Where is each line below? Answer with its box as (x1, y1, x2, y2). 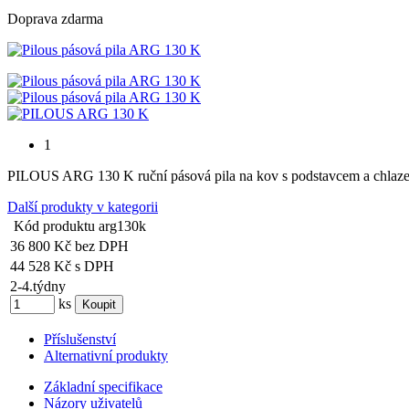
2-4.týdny (10, 278, 66, 295)
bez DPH (71, 238, 129, 255)
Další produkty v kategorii (7, 199, 158, 215)
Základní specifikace (44, 379, 163, 395)
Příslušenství (44, 331, 116, 348)
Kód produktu (14, 218, 95, 235)
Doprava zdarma (7, 11, 103, 27)
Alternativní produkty (44, 348, 168, 364)
